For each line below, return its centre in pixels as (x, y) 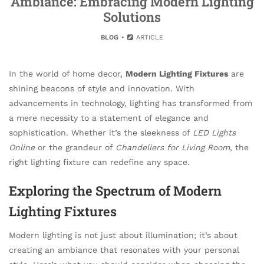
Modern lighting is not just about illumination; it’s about (123, 235)
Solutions (132, 17)
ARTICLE (149, 37)
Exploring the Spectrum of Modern (115, 190)
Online (22, 147)
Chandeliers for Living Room (173, 147)
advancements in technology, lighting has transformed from (131, 103)
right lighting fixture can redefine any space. (99, 162)
